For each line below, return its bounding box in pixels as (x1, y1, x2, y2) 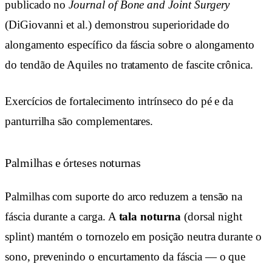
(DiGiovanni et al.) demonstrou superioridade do (5, 18, 230, 32)
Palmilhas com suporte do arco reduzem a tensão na (5, 190, 243, 203)
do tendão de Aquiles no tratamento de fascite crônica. (5, 58, 253, 72)
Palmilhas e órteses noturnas (5, 155, 141, 169)
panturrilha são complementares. (5, 114, 154, 127)
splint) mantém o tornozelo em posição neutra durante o (5, 230, 262, 243)
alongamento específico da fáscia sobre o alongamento (5, 38, 255, 52)
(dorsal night (180, 210, 243, 223)
